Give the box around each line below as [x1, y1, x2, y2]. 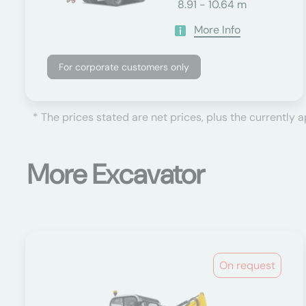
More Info [193, 23, 240, 37]
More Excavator [27, 156, 205, 192]
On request [219, 258, 276, 273]
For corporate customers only [59, 61, 189, 73]
